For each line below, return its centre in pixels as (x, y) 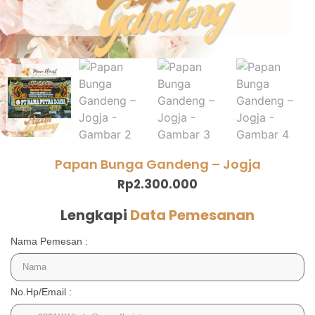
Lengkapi (95, 216)
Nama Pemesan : (49, 242)
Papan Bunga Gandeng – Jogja (157, 164)
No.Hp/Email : (41, 292)
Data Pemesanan (192, 216)
